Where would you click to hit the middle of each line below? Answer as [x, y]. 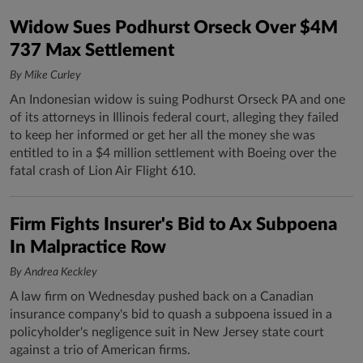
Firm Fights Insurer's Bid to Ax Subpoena [173, 224]
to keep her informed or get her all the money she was [162, 135]
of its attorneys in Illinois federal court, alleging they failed [174, 117]
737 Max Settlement [92, 50]
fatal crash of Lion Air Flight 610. [103, 171]
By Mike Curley [45, 75]
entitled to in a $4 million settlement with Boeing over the [173, 153]
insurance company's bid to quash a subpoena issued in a [171, 314]
